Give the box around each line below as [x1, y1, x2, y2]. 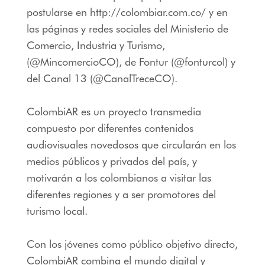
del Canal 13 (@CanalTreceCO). [26, 72, 177, 85]
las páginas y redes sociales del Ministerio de [26, 22, 228, 35]
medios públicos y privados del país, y [26, 154, 197, 167]
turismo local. [26, 204, 88, 217]
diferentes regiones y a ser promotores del [26, 188, 216, 201]
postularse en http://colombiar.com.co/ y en [26, 5, 228, 18]
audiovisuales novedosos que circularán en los [26, 138, 236, 151]
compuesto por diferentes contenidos [26, 121, 193, 134]
